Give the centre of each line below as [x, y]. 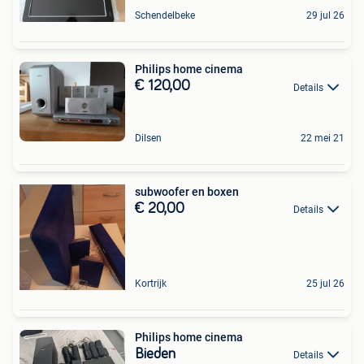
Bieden [155, 354]
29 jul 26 [325, 16]
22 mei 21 [323, 138]
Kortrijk [151, 283]
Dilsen [148, 138]
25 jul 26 [325, 283]
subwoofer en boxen [187, 191]
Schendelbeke [165, 16]
